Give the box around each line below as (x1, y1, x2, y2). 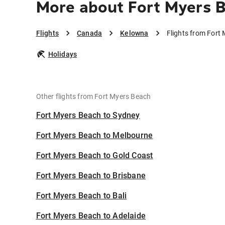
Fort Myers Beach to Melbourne (36, 131, 153, 141)
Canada (76, 29, 102, 38)
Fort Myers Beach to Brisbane (36, 171, 146, 181)
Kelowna (120, 29, 149, 38)
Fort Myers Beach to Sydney (36, 110, 140, 121)
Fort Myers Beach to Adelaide (36, 211, 146, 221)
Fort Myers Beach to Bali (36, 191, 127, 201)
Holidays (48, 50, 77, 59)
